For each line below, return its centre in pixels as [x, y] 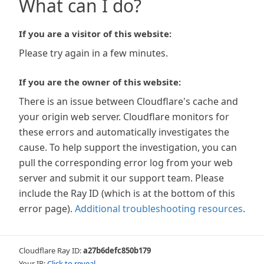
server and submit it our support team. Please [121, 178]
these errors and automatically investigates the [124, 132]
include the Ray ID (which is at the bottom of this [127, 193]
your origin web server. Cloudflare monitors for [124, 117]
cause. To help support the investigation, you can [128, 147]
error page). [46, 209]
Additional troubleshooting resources [159, 209]
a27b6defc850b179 [117, 250]
